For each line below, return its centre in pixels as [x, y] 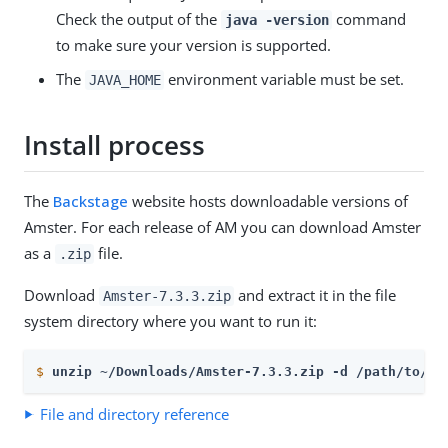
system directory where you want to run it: [170, 320]
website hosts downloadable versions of [268, 200]
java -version [276, 19]
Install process [114, 145]
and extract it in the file [315, 294]
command [369, 18]
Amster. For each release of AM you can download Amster [222, 226]
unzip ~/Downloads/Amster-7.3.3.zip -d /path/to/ [240, 371]
